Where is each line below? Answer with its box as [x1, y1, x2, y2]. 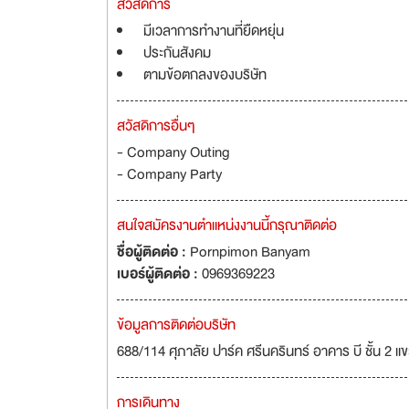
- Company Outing [117, 141, 230, 164]
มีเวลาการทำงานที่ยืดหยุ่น [143, 19, 284, 43]
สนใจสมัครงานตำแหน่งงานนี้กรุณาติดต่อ [117, 214, 337, 237]
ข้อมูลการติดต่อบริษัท [117, 313, 236, 337]
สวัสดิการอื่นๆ [117, 114, 195, 138]
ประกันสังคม [143, 41, 211, 65]
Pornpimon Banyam [190, 240, 310, 264]
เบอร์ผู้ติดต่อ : [117, 262, 202, 286]
